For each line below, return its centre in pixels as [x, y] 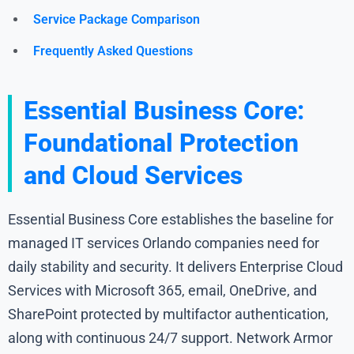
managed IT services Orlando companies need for [164, 243]
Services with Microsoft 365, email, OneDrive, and [162, 291]
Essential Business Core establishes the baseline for [171, 220]
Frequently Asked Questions [113, 51]
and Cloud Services [133, 176]
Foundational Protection [161, 143]
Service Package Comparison [117, 20]
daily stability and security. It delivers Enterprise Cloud [175, 267]
